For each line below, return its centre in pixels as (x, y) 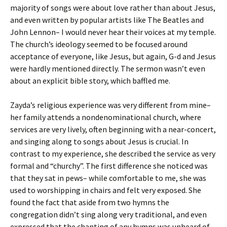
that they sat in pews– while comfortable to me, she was (108, 178)
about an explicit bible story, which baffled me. (90, 81)
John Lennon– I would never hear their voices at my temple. (113, 32)
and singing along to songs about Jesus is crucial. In (99, 141)
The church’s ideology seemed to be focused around (99, 44)
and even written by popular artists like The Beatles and (107, 20)
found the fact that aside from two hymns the (90, 202)
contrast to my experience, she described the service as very (113, 154)
